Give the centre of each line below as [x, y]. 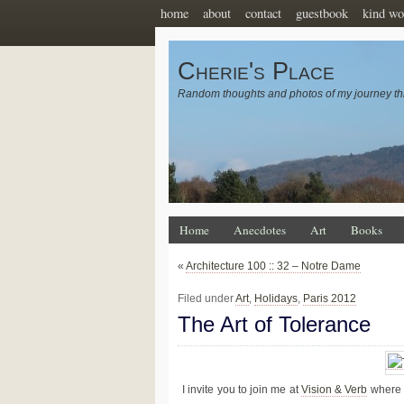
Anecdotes [260, 230]
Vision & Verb [334, 390]
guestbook [322, 13]
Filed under [207, 298]
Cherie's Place [256, 71]
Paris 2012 [330, 298]
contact [263, 13]
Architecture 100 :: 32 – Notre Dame [273, 266]
